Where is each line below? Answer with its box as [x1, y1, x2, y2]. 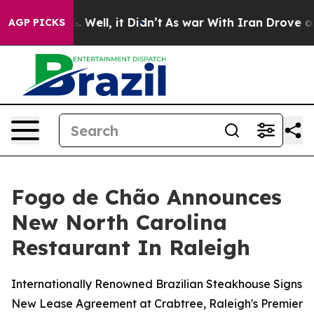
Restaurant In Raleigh [11, 234, 250, 261]
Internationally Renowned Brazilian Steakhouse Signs [11, 277, 302, 291]
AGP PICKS [8, 16, 65, 29]
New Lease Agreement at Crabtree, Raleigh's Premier [11, 296, 303, 310]
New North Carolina [11, 209, 227, 235]
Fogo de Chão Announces [11, 184, 282, 210]
